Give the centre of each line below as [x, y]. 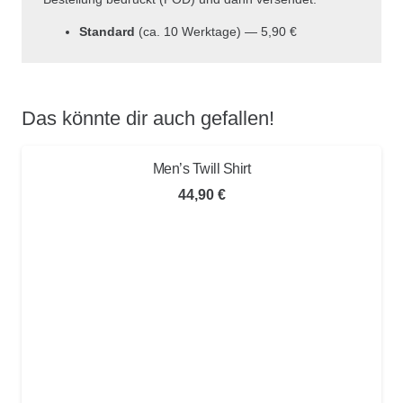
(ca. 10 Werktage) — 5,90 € [216, 31]
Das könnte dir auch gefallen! [148, 118]
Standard [107, 31]
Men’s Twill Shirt [201, 168]
